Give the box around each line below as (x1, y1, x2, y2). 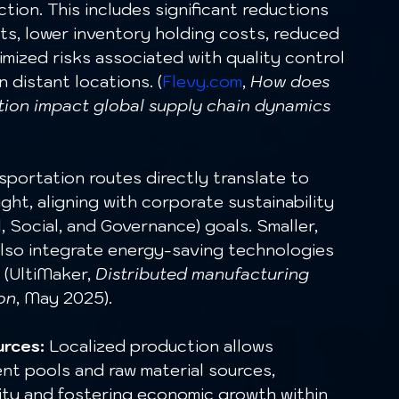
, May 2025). (16, 288, 112, 309)
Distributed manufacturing (95, 264, 313, 285)
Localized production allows (45, 336, 278, 357)
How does (250, 71, 334, 93)
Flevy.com (162, 71, 242, 93)
